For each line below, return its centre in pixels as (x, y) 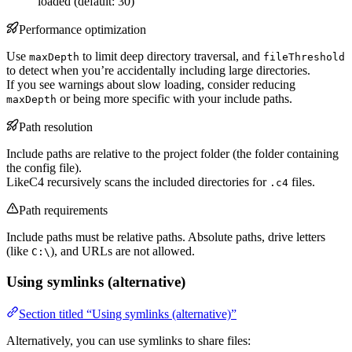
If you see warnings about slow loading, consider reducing (151, 85)
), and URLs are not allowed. (123, 251)
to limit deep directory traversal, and (171, 57)
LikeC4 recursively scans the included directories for (138, 182)
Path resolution (56, 127)
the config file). (44, 168)
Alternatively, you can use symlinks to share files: (128, 340)
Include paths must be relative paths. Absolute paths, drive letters (166, 237)
